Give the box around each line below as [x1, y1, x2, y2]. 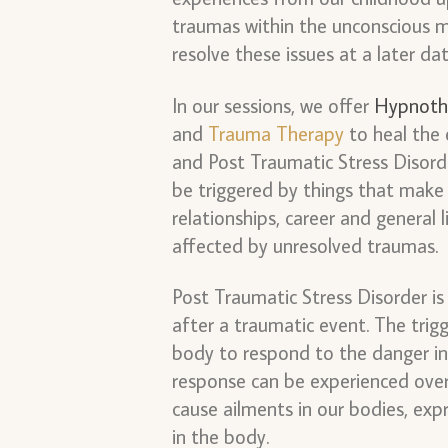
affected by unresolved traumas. [172, 231, 443, 258]
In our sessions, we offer [172, 91, 374, 118]
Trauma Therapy [208, 119, 344, 146]
